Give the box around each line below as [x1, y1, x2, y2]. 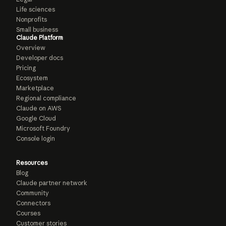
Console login [16, 135, 55, 142]
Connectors [16, 199, 50, 207]
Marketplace [16, 84, 54, 92]
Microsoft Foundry [16, 125, 70, 132]
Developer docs [16, 54, 63, 62]
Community [16, 189, 49, 197]
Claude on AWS [16, 104, 61, 112]
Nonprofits [16, 16, 47, 23]
